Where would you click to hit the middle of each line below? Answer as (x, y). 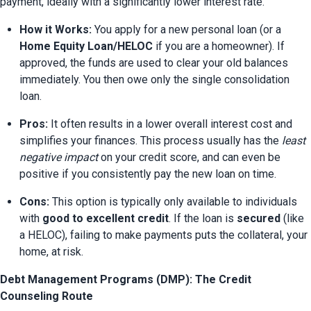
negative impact (59, 158)
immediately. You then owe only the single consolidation (154, 80)
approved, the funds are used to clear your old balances (154, 63)
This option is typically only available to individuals (173, 202)
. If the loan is (203, 219)
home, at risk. (51, 252)
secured (259, 219)
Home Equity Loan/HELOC (86, 47)
